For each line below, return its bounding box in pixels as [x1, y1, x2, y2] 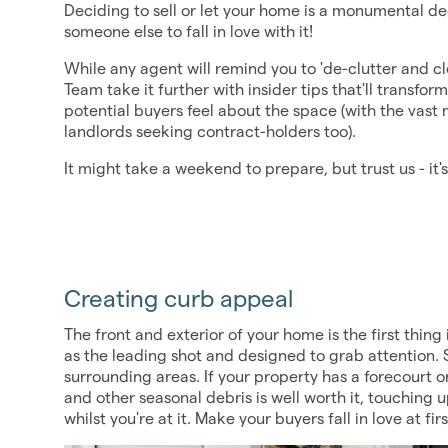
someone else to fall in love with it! [64, 23, 313, 40]
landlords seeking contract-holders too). [64, 123, 356, 140]
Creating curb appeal [64, 284, 293, 312]
